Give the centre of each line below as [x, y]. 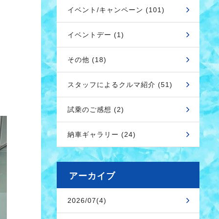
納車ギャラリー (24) [102, 134]
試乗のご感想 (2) [96, 109]
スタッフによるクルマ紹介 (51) [120, 85]
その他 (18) [87, 60]
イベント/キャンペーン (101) [116, 10]
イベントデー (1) [96, 35]
